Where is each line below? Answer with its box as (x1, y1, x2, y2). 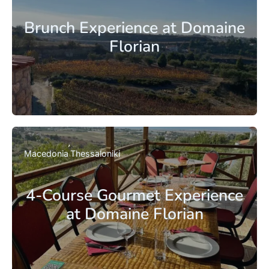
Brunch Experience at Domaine (24, 17, 245, 39)
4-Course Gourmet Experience (26, 184, 243, 206)
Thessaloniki (70, 148, 120, 159)
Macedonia (24, 148, 68, 159)
